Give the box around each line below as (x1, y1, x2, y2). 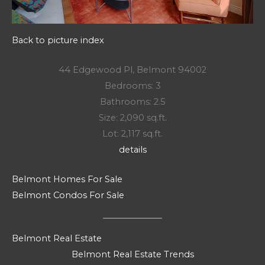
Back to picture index (12, 34, 104, 46)
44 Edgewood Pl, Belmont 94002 (59, 64, 206, 75)
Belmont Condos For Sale (12, 190, 124, 201)
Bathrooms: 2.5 (99, 96, 166, 107)
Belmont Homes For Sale (12, 174, 122, 185)
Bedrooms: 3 (104, 80, 161, 91)
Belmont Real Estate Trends (71, 248, 194, 260)
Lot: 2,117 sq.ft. (102, 128, 163, 139)
